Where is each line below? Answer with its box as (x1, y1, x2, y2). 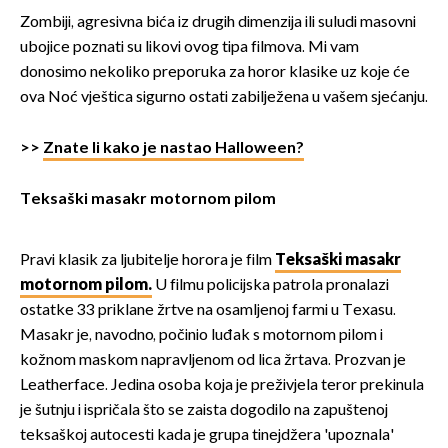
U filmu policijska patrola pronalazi (152, 276, 389, 296)
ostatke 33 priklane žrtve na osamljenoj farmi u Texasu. (20, 301, 396, 321)
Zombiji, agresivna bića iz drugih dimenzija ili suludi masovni (20, 13, 416, 33)
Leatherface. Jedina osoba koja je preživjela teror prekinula (20, 376, 424, 396)
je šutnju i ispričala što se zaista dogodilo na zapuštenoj (20, 401, 388, 421)
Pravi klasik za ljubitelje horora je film (20, 251, 275, 271)
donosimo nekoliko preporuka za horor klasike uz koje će (20, 63, 410, 83)
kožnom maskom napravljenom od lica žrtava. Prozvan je (20, 351, 406, 371)
